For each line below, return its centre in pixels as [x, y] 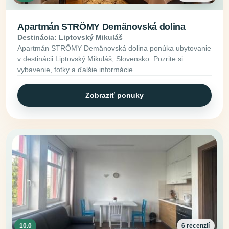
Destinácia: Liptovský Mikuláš [70, 37]
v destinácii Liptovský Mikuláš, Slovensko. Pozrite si [100, 59]
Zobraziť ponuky [114, 95]
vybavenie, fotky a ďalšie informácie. [76, 69]
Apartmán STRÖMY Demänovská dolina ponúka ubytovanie [114, 48]
